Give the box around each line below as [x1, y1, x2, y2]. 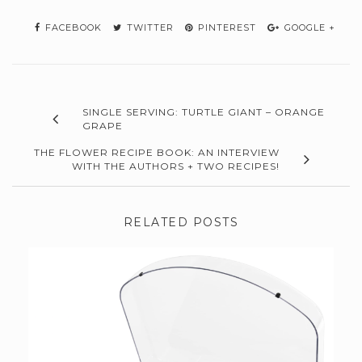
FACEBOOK [42, 22, 102, 34]
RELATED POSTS [123, 215, 239, 230]
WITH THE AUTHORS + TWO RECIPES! [72, 160, 280, 173]
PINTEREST [195, 22, 256, 34]
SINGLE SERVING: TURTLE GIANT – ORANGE [82, 106, 325, 119]
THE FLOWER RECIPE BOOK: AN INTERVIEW [34, 146, 280, 159]
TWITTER [124, 22, 174, 34]
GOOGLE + [281, 22, 335, 34]
